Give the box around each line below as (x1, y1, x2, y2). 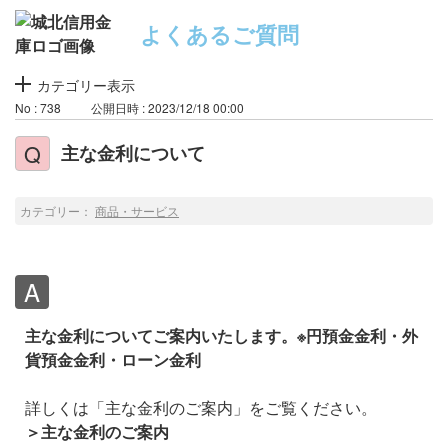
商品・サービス (95, 202, 179, 219)
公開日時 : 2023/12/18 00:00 (91, 99, 244, 116)
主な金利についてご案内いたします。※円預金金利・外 (25, 324, 418, 347)
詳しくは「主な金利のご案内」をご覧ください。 (25, 396, 377, 419)
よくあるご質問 (140, 17, 299, 50)
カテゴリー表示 (37, 75, 135, 95)
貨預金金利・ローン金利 (25, 348, 201, 371)
